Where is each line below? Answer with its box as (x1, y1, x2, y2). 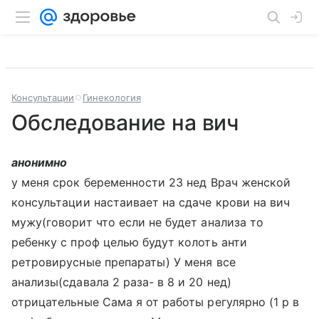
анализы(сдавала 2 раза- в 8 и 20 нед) (11, 275, 231, 289)
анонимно (11, 155, 68, 169)
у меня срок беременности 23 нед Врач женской (11, 175, 291, 189)
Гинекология (83, 92, 141, 103)
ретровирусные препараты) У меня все (11, 255, 236, 269)
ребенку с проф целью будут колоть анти (11, 235, 247, 249)
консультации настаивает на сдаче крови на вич (11, 195, 291, 209)
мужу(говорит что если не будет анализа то (11, 215, 263, 229)
